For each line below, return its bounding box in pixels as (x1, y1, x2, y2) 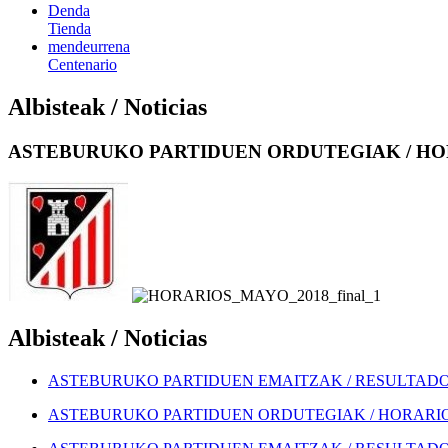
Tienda (48, 19, 91, 37)
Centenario (48, 55, 117, 73)
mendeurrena (48, 37, 130, 55)
